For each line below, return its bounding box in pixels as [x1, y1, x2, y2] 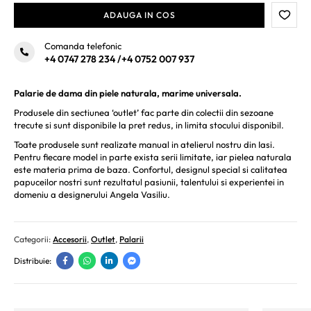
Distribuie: [14, 255, 51, 267]
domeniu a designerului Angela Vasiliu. [14, 189, 170, 201]
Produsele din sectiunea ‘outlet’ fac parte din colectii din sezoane [14, 107, 274, 119]
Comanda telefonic [44, 40, 121, 52]
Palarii [119, 234, 144, 245]
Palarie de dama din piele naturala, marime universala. [14, 87, 242, 99]
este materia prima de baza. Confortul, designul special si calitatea [14, 164, 287, 176]
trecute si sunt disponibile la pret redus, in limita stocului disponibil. [14, 119, 284, 131]
